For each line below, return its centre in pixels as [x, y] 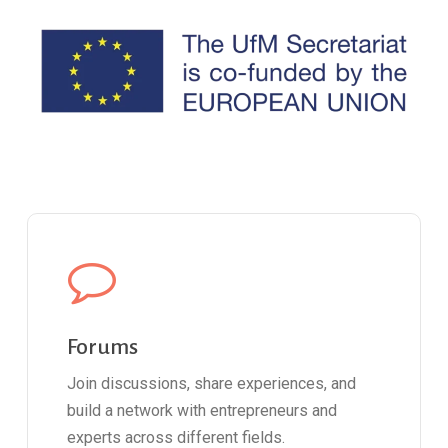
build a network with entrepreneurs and [202, 410]
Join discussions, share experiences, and [212, 383]
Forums [103, 346]
